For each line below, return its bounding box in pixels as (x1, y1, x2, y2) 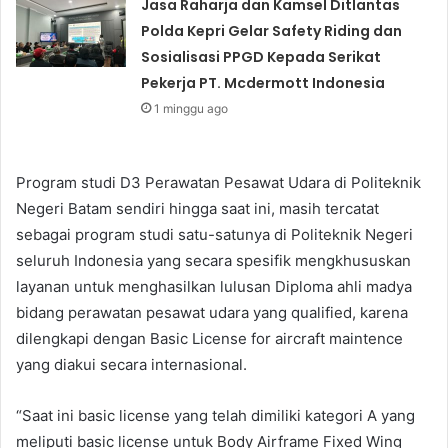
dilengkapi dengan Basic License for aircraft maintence (16, 328, 403, 348)
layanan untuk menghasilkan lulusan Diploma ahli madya (16, 276, 412, 296)
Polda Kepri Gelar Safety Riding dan (141, 20, 403, 41)
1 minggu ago (154, 100, 229, 116)
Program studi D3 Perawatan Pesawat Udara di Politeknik (16, 172, 421, 192)
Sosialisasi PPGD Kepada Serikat (141, 46, 382, 67)
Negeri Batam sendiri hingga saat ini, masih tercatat (16, 198, 379, 218)
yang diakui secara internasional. (16, 354, 247, 374)
